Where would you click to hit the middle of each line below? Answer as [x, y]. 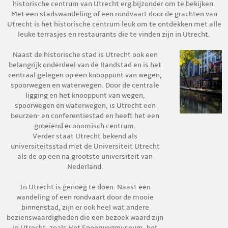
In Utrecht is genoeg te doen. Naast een [85, 187]
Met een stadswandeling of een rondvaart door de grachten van [114, 14]
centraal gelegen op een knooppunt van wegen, [85, 75]
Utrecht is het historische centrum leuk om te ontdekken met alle [114, 24]
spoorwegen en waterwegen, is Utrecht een [85, 106]
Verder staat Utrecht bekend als [85, 136]
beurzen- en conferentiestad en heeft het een [85, 116]
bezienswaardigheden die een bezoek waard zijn [85, 218]
